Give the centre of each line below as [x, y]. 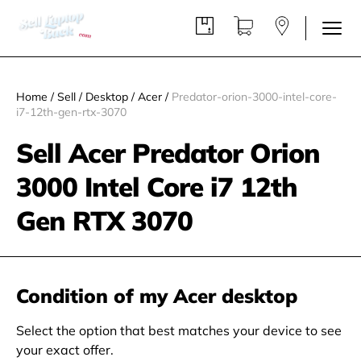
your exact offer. [65, 350]
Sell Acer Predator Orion [168, 153]
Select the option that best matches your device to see [179, 330]
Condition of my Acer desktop [157, 296]
